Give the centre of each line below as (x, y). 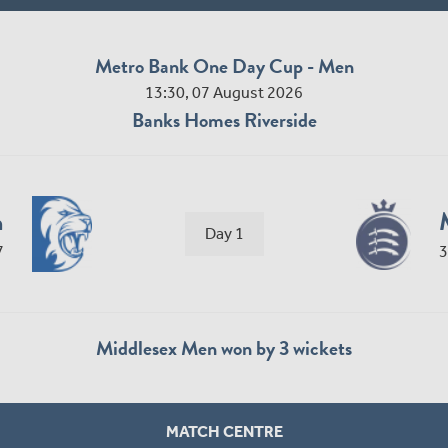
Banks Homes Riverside (224, 120)
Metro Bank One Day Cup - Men (224, 66)
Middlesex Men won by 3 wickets (224, 348)
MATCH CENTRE (224, 432)
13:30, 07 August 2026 (224, 93)
